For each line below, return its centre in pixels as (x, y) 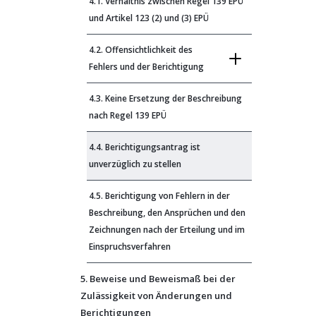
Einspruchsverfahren (130, 247)
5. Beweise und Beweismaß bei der (158, 279)
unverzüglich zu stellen (135, 164)
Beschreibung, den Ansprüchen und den (167, 213)
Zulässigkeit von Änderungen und (156, 296)
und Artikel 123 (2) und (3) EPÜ (149, 18)
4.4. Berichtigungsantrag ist (145, 147)
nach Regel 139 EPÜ (128, 115)
